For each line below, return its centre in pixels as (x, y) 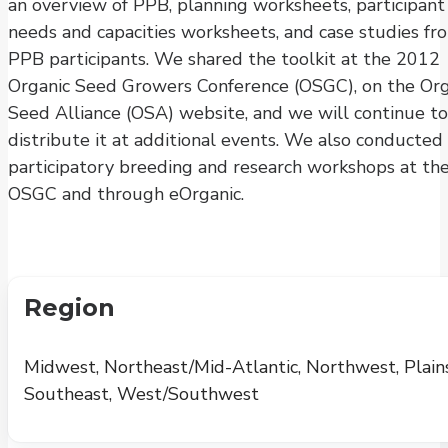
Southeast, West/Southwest (141, 393)
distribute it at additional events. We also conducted (225, 139)
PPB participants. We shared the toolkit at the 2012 (224, 58)
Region (69, 307)
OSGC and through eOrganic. (126, 193)
